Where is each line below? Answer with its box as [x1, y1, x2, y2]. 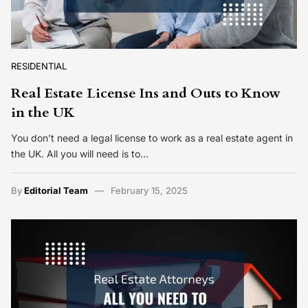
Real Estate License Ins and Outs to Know [11, 84, 280, 103]
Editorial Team [24, 184, 88, 196]
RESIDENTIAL [11, 60, 67, 72]
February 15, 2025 [110, 184, 188, 196]
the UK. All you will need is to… [11, 147, 148, 159]
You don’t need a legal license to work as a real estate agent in [11, 131, 293, 144]
